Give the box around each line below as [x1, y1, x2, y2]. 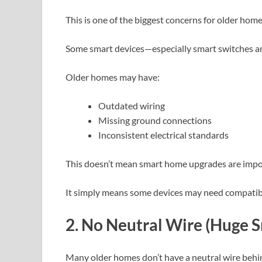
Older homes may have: [65, 71, 160, 83]
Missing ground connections [98, 115, 212, 126]
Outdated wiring [98, 100, 165, 112]
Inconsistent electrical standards [98, 129, 229, 141]
